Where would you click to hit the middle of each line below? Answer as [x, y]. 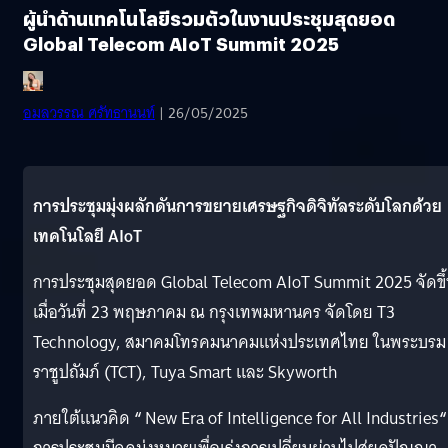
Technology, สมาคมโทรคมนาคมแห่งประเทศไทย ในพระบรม [239, 342]
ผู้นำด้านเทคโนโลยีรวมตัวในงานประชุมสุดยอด [209, 18]
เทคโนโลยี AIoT [87, 236]
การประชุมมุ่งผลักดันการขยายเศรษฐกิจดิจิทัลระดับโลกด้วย [237, 206]
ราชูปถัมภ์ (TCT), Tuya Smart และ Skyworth [185, 372]
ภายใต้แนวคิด [83, 418]
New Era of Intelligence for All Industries [290, 418]
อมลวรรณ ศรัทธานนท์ [89, 112]
